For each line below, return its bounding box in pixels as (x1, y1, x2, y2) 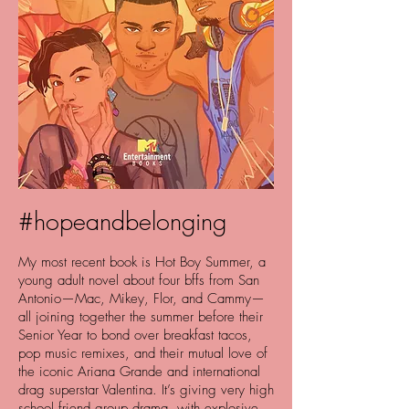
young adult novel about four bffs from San (18, 271, 259, 289)
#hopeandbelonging (18, 205, 226, 237)
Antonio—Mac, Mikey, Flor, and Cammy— (18, 289, 265, 308)
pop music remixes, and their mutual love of (18, 344, 267, 362)
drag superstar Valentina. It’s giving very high (18, 381, 274, 399)
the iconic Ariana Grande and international (18, 362, 260, 381)
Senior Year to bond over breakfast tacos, (18, 326, 252, 344)
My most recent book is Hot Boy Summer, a (18, 253, 266, 271)
